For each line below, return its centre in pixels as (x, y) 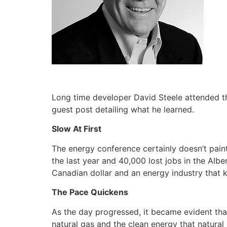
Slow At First (77, 129)
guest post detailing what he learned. (123, 109)
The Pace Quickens (90, 192)
